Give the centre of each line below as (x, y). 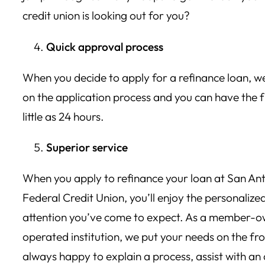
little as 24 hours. (64, 116)
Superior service (87, 147)
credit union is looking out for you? (107, 16)
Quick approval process (105, 46)
